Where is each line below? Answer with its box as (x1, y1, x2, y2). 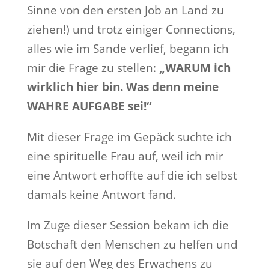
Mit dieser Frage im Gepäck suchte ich (26, 129, 232, 145)
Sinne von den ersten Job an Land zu (26, 2, 224, 19)
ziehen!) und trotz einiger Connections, (26, 22, 235, 38)
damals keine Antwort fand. (26, 187, 176, 203)
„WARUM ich (159, 60, 231, 76)
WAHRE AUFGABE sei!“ (26, 98, 151, 115)
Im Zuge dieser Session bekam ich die (26, 217, 229, 234)
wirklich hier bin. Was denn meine (26, 79, 219, 95)
